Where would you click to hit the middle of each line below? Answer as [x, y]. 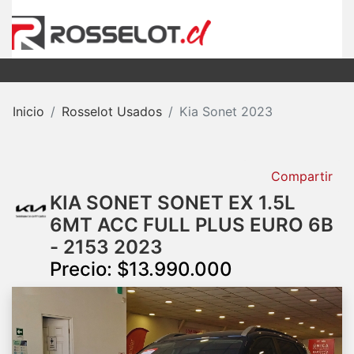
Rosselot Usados [112, 112]
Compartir [300, 176]
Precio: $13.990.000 [141, 269]
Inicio [28, 112]
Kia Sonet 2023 [226, 112]
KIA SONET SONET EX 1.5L [173, 202]
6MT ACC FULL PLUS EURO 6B [192, 224]
